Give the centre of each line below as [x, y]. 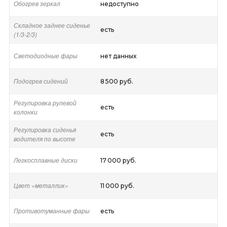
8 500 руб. [117, 82]
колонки [25, 112]
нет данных [118, 56]
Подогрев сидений [41, 81]
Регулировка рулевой [45, 103]
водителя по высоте [44, 139]
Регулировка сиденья [45, 130]
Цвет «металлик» [41, 185]
